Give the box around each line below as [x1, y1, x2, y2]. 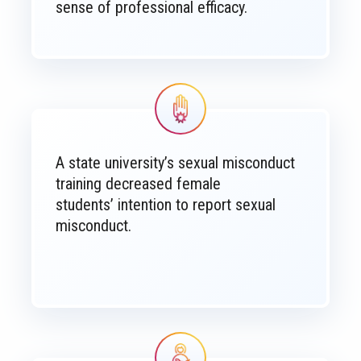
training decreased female [56, 174, 221, 193]
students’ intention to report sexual [56, 195, 276, 214]
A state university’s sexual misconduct [56, 153, 295, 172]
